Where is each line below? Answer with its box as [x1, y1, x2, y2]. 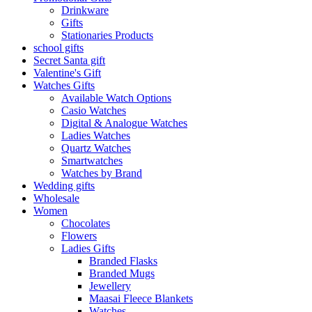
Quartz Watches [61, 142, 131, 155]
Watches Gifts [33, 79, 95, 92]
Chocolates [61, 217, 110, 230]
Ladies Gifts [61, 242, 115, 255]
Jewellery [89, 280, 131, 292]
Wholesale [33, 192, 79, 205]
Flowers [61, 230, 97, 242]
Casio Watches [61, 104, 126, 117]
